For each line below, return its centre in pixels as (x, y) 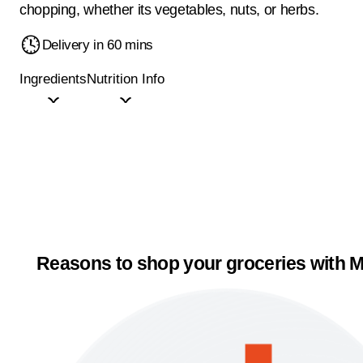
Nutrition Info (126, 79)
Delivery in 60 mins (97, 45)
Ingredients (53, 79)
